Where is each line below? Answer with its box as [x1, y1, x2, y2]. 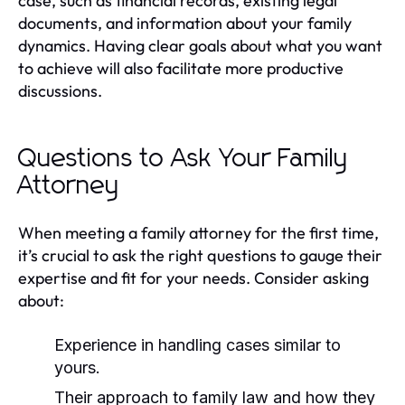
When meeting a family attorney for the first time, [18, 222, 379, 243]
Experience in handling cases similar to [54, 335, 341, 354]
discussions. [18, 80, 102, 101]
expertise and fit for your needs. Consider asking [18, 268, 369, 288]
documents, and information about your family [18, 13, 352, 33]
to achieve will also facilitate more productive [18, 58, 344, 79]
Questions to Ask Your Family [18, 146, 348, 172]
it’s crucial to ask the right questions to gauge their [18, 245, 382, 266]
